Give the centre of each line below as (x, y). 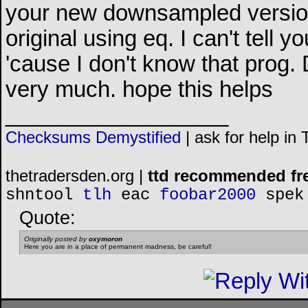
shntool (39, 195)
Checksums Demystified (93, 137)
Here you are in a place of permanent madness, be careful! (118, 247)
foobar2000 (208, 195)
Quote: (47, 218)
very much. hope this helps (139, 90)
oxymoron (106, 239)
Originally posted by (56, 239)
